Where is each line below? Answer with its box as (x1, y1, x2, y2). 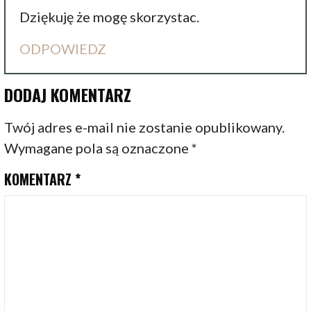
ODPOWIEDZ (19, 40, 107, 58)
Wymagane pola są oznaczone (4, 140, 192, 157)
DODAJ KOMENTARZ (4, 82, 132, 108)
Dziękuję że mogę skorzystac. (19, 8, 200, 26)
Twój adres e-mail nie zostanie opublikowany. (4, 119, 285, 136)
